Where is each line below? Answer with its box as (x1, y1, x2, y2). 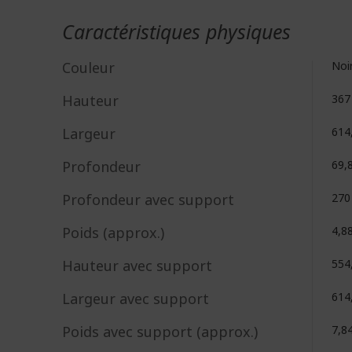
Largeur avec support (62, 289, 209, 308)
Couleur (62, 58, 115, 77)
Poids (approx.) (62, 223, 164, 242)
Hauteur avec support (62, 256, 212, 275)
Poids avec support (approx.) (62, 322, 258, 341)
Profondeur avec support (62, 190, 234, 209)
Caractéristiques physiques (62, 18, 291, 45)
